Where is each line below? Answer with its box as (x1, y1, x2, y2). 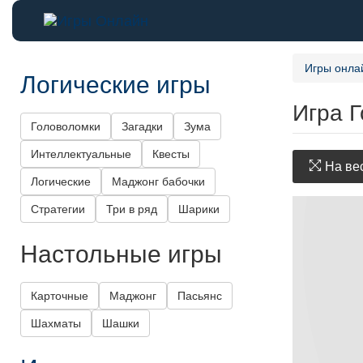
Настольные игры (20, 235, 222, 271)
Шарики (178, 203, 220, 216)
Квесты (152, 147, 190, 161)
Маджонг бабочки (112, 175, 205, 189)
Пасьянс (177, 289, 222, 303)
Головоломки (31, 120, 100, 134)
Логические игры (20, 66, 211, 101)
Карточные (31, 289, 88, 303)
